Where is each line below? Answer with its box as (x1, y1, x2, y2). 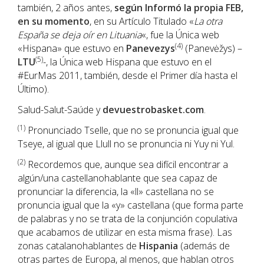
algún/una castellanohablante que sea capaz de (18, 171, 217, 184)
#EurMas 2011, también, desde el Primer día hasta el (18, 69, 237, 82)
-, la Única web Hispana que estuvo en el (43, 55, 212, 68)
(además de (178, 239, 230, 252)
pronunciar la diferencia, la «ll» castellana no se (18, 185, 214, 198)
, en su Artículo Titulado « (90, 15, 194, 28)
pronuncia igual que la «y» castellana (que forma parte (18, 199, 243, 212)
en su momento (18, 15, 90, 28)
